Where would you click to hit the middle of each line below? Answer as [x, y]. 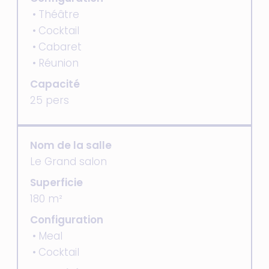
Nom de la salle [71, 145]
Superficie [56, 183]
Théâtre [59, 14]
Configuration [67, 220]
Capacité [55, 84]
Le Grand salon [68, 162]
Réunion [59, 63]
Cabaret [60, 47]
